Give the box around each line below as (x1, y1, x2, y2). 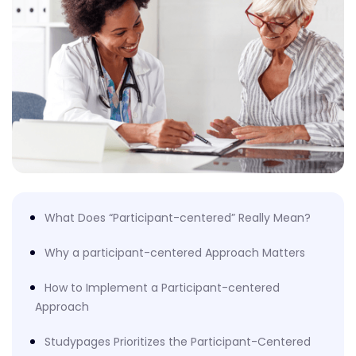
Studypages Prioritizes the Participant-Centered (44, 334, 311, 350)
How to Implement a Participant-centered (44, 280, 280, 296)
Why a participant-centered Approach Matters (44, 245, 305, 261)
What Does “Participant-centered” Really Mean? (44, 210, 311, 226)
